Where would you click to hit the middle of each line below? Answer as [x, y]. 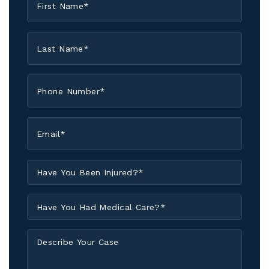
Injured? [46, 205]
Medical [46, 240]
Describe [48, 235]
